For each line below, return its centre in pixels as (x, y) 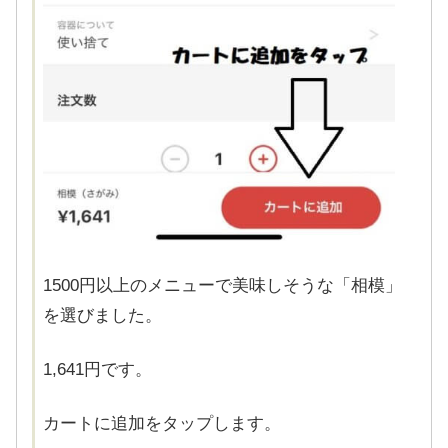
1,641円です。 (97, 369)
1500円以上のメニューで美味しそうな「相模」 (222, 285)
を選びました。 (102, 315)
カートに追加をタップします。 (162, 423)
